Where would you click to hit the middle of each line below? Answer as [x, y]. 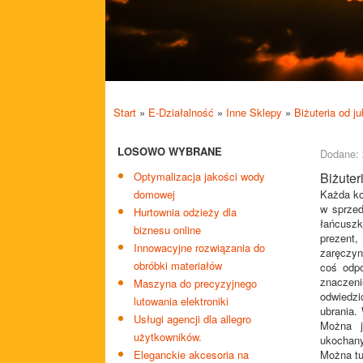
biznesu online [167, 230]
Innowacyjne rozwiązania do [199, 248]
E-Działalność [181, 112]
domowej [154, 194]
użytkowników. [168, 337]
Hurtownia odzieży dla [185, 212]
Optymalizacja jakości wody [199, 176]
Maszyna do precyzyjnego [195, 283]
